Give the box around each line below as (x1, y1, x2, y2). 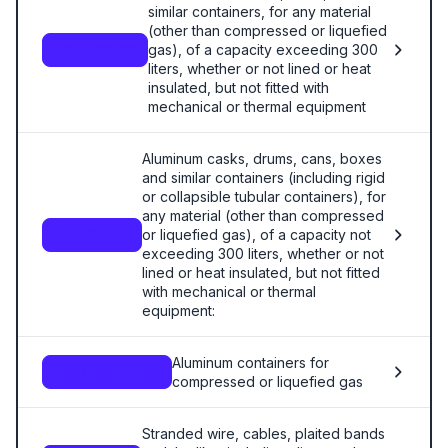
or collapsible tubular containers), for (142, 188, 386, 205)
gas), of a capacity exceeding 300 (148, 41, 378, 58)
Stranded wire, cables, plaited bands (142, 425, 385, 442)
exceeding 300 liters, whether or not (142, 245, 384, 262)
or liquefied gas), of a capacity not (142, 226, 371, 243)
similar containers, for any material (148, 3, 371, 20)
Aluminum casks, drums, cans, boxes (142, 150, 382, 167)
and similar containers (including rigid (142, 169, 385, 186)
